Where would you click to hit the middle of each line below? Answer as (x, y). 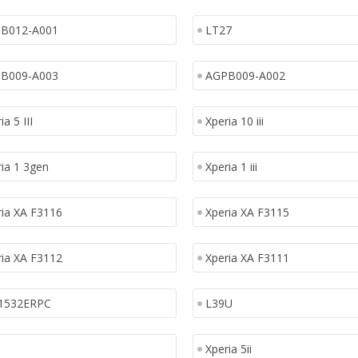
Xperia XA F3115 (247, 212)
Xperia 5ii (228, 349)
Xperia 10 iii (234, 121)
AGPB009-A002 (245, 76)
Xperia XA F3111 (247, 258)
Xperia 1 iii (231, 167)
